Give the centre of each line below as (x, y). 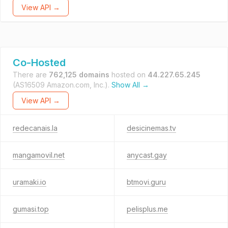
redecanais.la (35, 128)
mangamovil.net (39, 155)
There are (31, 75)
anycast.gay (147, 155)
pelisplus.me (147, 209)
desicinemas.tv (151, 128)
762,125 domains (79, 75)
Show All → (130, 85)
